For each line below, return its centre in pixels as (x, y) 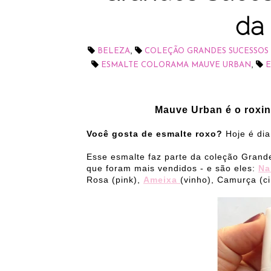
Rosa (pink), (115, 180)
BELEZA (113, 51)
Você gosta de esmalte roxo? (156, 134)
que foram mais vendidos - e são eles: (172, 168)
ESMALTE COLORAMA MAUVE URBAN (176, 65)
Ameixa (162, 180)
